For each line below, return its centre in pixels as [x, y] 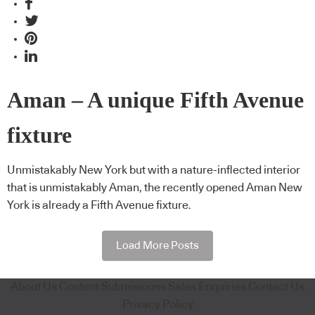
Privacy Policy [157, 304]
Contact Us [276, 287]
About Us [34, 287]
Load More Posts [157, 245]
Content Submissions [112, 287]
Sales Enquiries [207, 287]
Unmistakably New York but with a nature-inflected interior [154, 171]
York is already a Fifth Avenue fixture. [99, 206]
